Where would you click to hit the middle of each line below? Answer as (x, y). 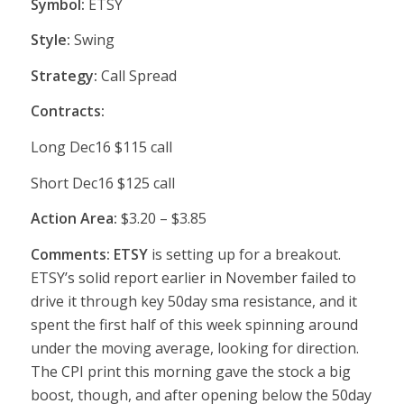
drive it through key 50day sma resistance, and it (193, 301)
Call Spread (137, 75)
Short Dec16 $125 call (102, 183)
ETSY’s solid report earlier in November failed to (193, 277)
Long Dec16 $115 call (101, 147)
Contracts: (67, 111)
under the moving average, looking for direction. (194, 348)
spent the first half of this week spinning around (194, 324)
